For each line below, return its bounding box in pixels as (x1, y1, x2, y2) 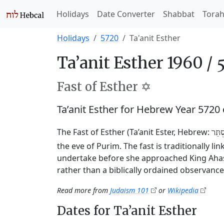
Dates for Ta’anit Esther (57, 203, 197, 218)
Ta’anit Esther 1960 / (57, 53, 216, 73)
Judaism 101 (110, 185, 149, 195)
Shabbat (163, 8, 194, 19)
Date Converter (97, 8, 155, 19)
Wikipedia (167, 185, 198, 195)
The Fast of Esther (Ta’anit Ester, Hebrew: (57, 126, 211, 137)
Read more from (57, 185, 110, 195)
